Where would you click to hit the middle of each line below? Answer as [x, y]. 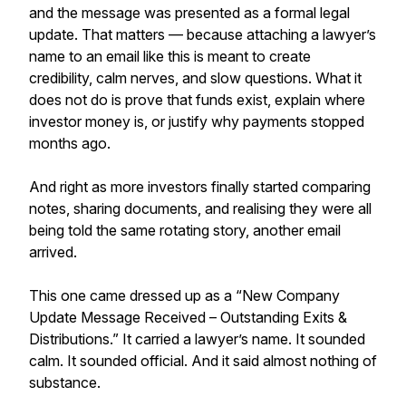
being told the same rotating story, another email [185, 230]
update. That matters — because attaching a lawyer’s [203, 34]
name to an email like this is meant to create [170, 56]
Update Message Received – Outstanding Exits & [188, 317]
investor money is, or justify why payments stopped [197, 121]
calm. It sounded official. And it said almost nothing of [203, 361]
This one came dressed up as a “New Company [184, 295]
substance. [65, 382]
